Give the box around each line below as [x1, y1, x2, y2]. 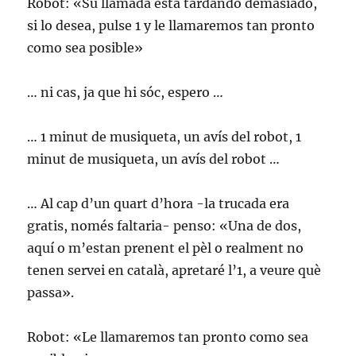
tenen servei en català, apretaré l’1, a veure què [27, 262, 322, 278]
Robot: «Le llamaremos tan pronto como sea [27, 329, 309, 345]
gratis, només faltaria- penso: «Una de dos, [27, 218, 302, 234]
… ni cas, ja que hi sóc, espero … [27, 84, 224, 100]
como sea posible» [27, 40, 144, 56]
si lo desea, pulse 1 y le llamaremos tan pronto [27, 17, 315, 33]
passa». [27, 284, 75, 300]
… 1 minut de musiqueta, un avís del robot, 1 [27, 129, 302, 145]
